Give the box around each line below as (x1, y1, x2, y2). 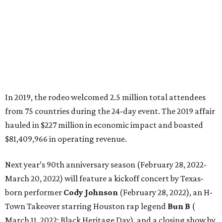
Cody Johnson (63, 187, 118, 197)
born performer (5, 187, 63, 197)
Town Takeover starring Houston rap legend (5, 201, 167, 211)
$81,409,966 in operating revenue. (5, 134, 127, 144)
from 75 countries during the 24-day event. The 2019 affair (5, 106, 215, 116)
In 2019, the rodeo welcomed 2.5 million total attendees (5, 92, 206, 102)
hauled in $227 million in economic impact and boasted (5, 120, 203, 130)
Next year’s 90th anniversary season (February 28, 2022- (5, 160, 207, 169)
